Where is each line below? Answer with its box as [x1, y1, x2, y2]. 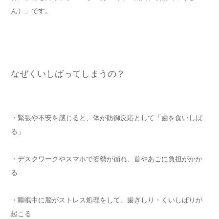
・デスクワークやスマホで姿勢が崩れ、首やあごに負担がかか [11, 153, 202, 163]
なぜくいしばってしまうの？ [11, 67, 125, 79]
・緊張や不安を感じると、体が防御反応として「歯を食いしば [11, 112, 202, 122]
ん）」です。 [11, 5, 52, 15]
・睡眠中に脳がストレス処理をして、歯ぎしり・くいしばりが [11, 195, 202, 204]
